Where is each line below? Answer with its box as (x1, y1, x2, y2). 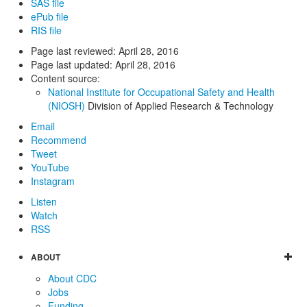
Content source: (31, 71, 100, 85)
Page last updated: (31, 57, 115, 71)
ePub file (31, 9, 69, 23)
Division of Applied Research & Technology (85, 98, 273, 112)
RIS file (31, 23, 62, 37)
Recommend (31, 132, 86, 147)
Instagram (31, 173, 75, 188)
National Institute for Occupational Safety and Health (48, 84, 275, 99)
